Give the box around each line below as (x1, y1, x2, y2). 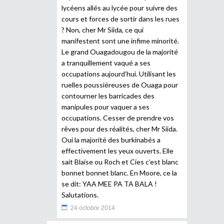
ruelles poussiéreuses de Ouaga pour (61, 80, 178, 89)
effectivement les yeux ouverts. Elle (61, 146, 173, 155)
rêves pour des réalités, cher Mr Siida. (61, 124, 177, 133)
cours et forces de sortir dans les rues (61, 14, 179, 23)
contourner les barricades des (61, 91, 154, 100)
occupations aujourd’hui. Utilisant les (61, 69, 176, 78)
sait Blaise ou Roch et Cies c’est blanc (61, 157, 178, 166)
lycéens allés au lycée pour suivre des (61, 3, 177, 12)
